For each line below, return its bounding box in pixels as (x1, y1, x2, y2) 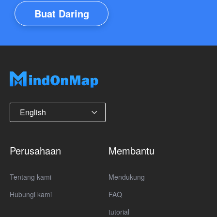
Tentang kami (10, 171, 51, 182)
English (20, 106, 46, 118)
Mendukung (108, 171, 145, 182)
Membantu (108, 143, 155, 157)
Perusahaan (10, 143, 61, 157)
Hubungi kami (10, 189, 52, 199)
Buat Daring (34, 6, 89, 20)
